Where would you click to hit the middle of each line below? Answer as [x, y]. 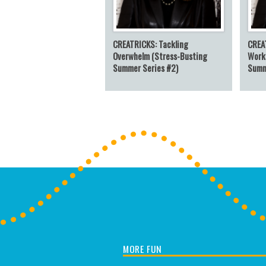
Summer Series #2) [145, 68]
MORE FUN [142, 248]
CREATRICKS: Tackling [151, 44]
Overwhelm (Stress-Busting [160, 56]
